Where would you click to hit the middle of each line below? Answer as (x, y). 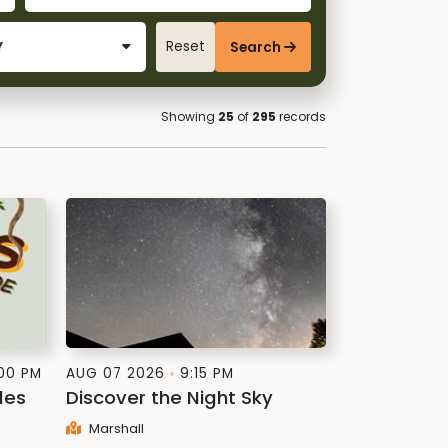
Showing (189, 116)
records (301, 116)
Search (255, 47)
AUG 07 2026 (115, 373)
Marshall (114, 428)
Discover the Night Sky (169, 397)
